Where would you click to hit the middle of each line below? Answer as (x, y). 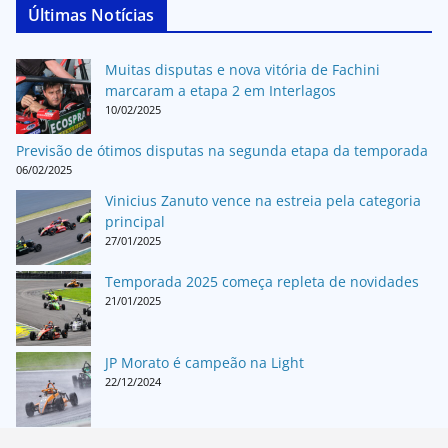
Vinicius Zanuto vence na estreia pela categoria (263, 201)
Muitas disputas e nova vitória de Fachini (242, 70)
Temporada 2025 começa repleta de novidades (262, 282)
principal (135, 222)
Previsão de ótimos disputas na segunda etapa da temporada (222, 151)
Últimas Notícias (91, 15)
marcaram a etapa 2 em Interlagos (220, 91)
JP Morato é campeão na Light (204, 363)
